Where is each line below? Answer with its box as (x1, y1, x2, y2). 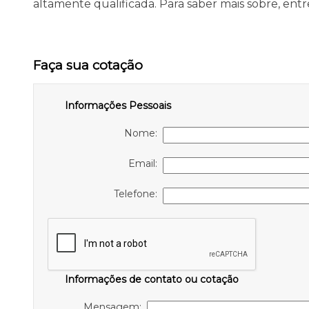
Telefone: (113, 188, 163, 201)
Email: (128, 157, 163, 170)
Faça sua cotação (32, 57, 143, 74)
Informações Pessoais (64, 99, 171, 112)
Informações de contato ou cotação (64, 273, 239, 286)
